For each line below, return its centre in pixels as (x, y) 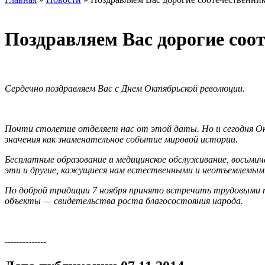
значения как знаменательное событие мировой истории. (121, 139)
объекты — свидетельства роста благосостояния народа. (124, 201)
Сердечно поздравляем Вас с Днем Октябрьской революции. (125, 88)
